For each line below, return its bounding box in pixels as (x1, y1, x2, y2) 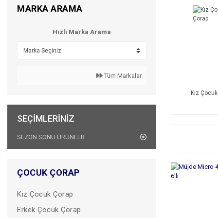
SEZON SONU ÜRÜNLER (17, 133, 85, 141)
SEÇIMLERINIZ (17, 113, 74, 124)
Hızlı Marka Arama (53, 28, 111, 36)
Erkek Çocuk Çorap (17, 205, 81, 214)
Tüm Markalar (103, 72, 142, 79)
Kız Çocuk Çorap (17, 190, 73, 199)
